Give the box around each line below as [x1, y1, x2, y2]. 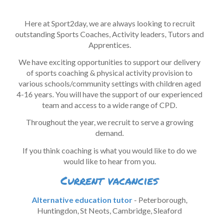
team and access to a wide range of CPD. [42, 100, 177, 109]
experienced [161, 89, 202, 99]
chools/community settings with [47, 78, 156, 88]
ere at [30, 18, 51, 28]
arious [22, 78, 44, 88]
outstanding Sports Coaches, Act [15, 29, 124, 39]
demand [95, 128, 122, 138]
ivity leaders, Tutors [124, 29, 190, 39]
